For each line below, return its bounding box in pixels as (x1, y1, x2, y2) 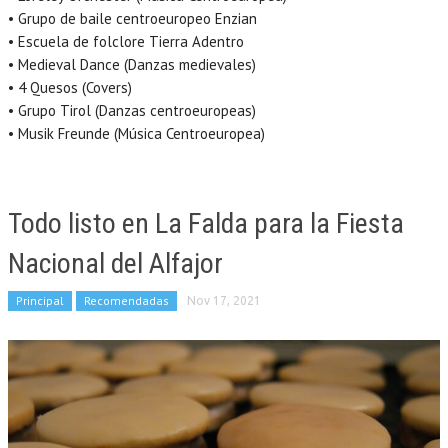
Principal (16, 292, 64, 308)
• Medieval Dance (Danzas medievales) (8, 54, 256, 74)
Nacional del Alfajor (8, 246, 223, 280)
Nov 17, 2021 (187, 293, 261, 307)
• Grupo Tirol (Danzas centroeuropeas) (8, 100, 256, 120)
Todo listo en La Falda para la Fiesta (8, 206, 404, 240)
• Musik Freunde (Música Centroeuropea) (8, 123, 265, 143)
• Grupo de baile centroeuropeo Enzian (8, 8, 257, 28)
